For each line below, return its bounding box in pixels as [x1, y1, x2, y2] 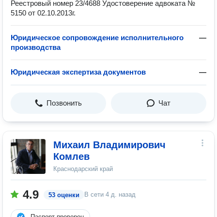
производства [11, 43, 61, 51]
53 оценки [48, 191, 79, 199]
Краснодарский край [53, 165, 113, 172]
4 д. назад [106, 191, 136, 198]
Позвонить [46, 99, 82, 107]
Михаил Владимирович [53, 139, 166, 150]
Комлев [53, 151, 90, 162]
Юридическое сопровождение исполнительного [11, 33, 184, 42]
